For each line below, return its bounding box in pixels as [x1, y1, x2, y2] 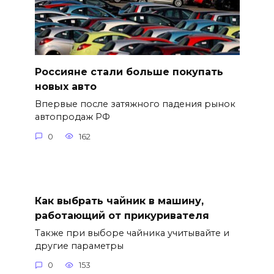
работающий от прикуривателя [34, 209, 209, 221]
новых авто [34, 80, 97, 92]
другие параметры [34, 240, 124, 251]
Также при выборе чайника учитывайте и [34, 227, 229, 239]
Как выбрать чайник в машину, [34, 194, 204, 207]
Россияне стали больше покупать [34, 65, 223, 78]
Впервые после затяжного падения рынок [34, 98, 235, 110]
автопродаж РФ [34, 111, 110, 123]
